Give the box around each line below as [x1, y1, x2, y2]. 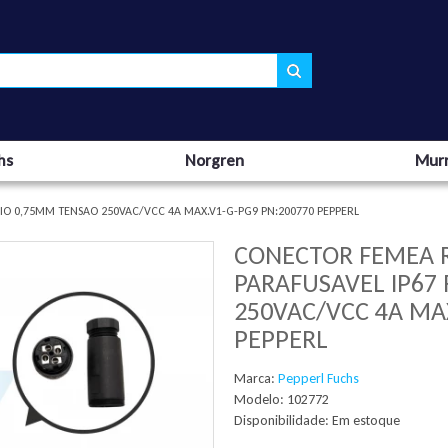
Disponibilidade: [234, 412, 332, 429]
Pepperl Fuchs [278, 370, 359, 387]
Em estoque [332, 412, 400, 429]
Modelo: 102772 [234, 391, 329, 408]
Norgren [184, 150, 244, 171]
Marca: [234, 370, 278, 387]
